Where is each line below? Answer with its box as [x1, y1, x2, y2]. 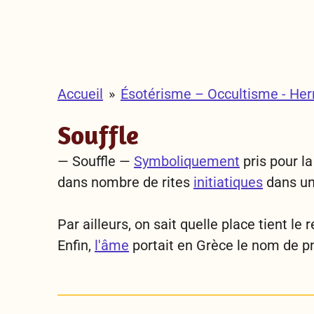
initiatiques [193, 174, 263, 191]
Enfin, [57, 237, 95, 254]
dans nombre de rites [57, 174, 193, 191]
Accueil [57, 86, 103, 102]
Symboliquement [134, 153, 240, 170]
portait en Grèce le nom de [129, 237, 299, 254]
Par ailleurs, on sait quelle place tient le [57, 216, 302, 233]
